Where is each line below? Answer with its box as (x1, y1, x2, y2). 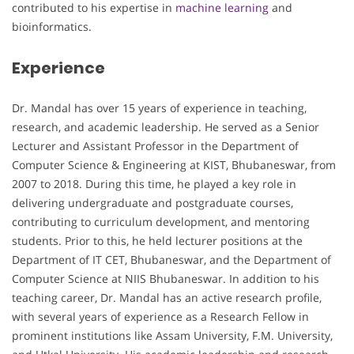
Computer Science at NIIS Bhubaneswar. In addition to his (12, 271, 319, 287)
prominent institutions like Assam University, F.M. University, (12, 328, 333, 344)
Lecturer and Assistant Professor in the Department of (12, 138, 299, 154)
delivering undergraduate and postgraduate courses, (12, 195, 293, 211)
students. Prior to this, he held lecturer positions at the (12, 233, 303, 249)
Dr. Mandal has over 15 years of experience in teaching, (12, 100, 307, 116)
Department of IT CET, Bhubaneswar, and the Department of (12, 252, 331, 268)
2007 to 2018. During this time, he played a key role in (12, 176, 296, 192)
